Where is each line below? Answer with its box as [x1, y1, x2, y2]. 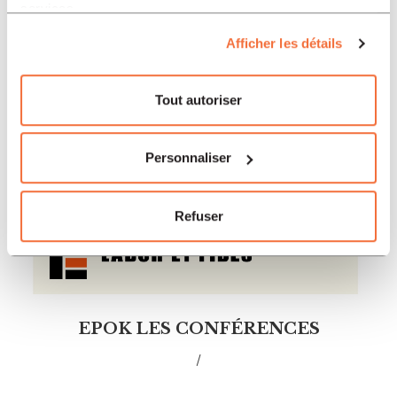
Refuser [174, 207, 223, 223]
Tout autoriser [155, 91, 242, 107]
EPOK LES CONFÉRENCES [77, 318, 320, 339]
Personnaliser [145, 150, 232, 166]
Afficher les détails [225, 35, 343, 51]
